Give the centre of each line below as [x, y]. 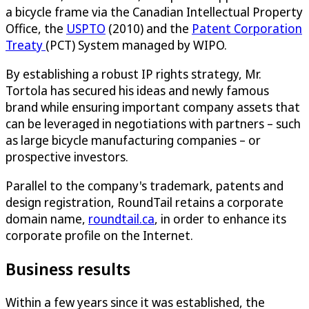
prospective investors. [67, 156]
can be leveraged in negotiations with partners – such [153, 123]
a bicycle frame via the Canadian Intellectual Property [154, 11]
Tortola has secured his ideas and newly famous [137, 90]
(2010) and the [149, 28]
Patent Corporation [247, 28]
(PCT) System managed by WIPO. [136, 44]
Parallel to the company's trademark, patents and [144, 185]
